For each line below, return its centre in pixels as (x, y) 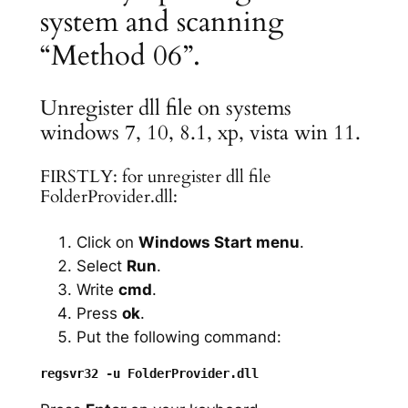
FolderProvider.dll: (108, 198)
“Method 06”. (120, 55)
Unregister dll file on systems (165, 108)
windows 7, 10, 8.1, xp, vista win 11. (200, 133)
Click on (107, 242)
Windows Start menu (219, 242)
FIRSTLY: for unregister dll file (155, 178)
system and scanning (161, 21)
